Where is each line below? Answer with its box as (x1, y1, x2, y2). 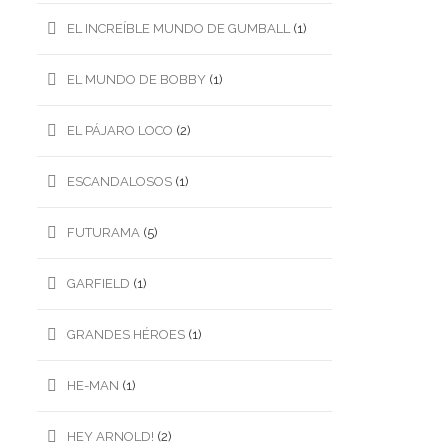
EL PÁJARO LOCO (67, 123, 173, 138)
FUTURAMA (67, 225, 140, 240)
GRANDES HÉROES (67, 327, 185, 342)
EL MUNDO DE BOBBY (67, 72, 206, 87)
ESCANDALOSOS (67, 174, 172, 189)
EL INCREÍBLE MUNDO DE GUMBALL (67, 21, 290, 36)
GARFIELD (67, 276, 130, 291)
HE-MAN (67, 378, 119, 393)
